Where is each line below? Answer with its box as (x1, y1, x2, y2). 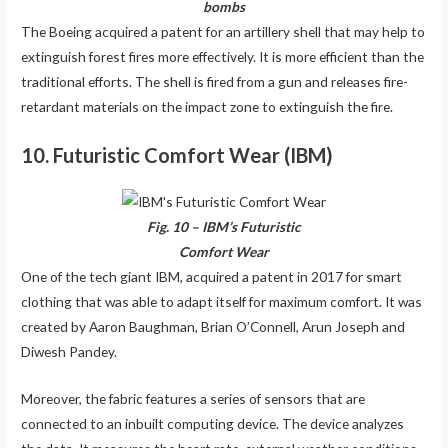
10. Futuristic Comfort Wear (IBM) (21, 143, 334, 168)
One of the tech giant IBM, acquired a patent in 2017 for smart (21, 268, 403, 286)
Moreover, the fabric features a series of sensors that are (21, 390, 366, 408)
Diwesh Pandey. (21, 343, 118, 361)
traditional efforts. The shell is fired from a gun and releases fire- (21, 73, 409, 91)
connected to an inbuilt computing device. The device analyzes (21, 415, 405, 433)
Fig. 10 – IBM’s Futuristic (147, 218, 301, 236)
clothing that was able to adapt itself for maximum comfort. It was (21, 293, 423, 311)
